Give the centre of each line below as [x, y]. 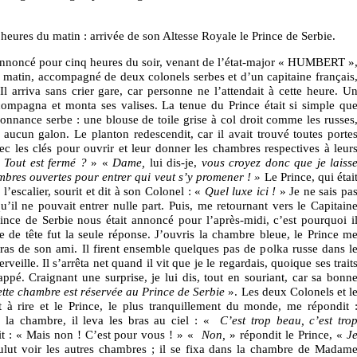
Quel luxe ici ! [240, 191]
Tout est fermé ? [45, 163]
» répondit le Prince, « [286, 335]
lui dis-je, [173, 163]
